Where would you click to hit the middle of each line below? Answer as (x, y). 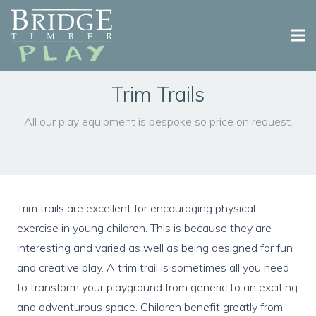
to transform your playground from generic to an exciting (157, 287)
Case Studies (44, 185)
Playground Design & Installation (91, 152)
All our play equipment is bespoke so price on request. (158, 121)
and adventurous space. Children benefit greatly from (150, 307)
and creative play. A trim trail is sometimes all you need (153, 267)
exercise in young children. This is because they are (144, 228)
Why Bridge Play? (55, 87)
